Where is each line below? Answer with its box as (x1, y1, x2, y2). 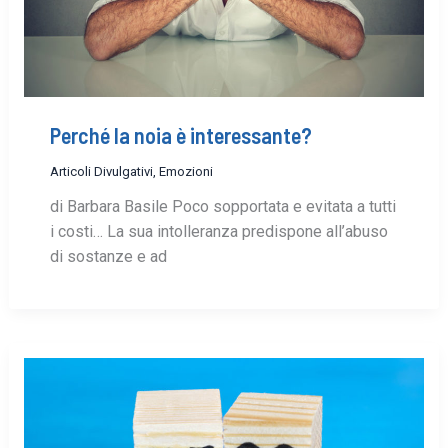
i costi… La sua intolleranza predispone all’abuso (49, 221, 388, 241)
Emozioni (158, 163, 213, 179)
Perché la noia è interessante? (49, 122, 312, 149)
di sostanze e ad (49, 246, 167, 266)
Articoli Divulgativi (49, 163, 153, 179)
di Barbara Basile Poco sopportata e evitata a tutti (49, 196, 396, 216)
